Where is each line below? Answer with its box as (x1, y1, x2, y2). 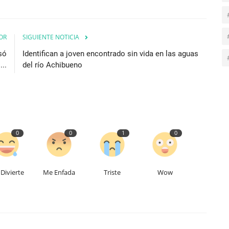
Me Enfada (43, 167, 76, 177)
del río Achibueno (22, 60, 82, 70)
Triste (103, 167, 121, 177)
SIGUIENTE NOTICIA (22, 32, 79, 41)
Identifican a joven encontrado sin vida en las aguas (22, 49, 198, 58)
